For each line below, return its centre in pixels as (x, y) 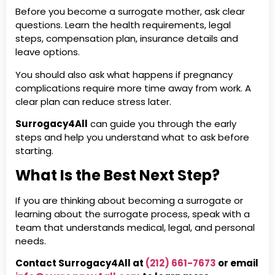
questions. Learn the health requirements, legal (123, 25)
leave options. (48, 52)
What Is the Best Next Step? (118, 175)
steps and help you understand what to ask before (132, 137)
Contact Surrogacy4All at (80, 263)
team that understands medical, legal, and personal (135, 227)
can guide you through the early (162, 124)
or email (237, 263)
